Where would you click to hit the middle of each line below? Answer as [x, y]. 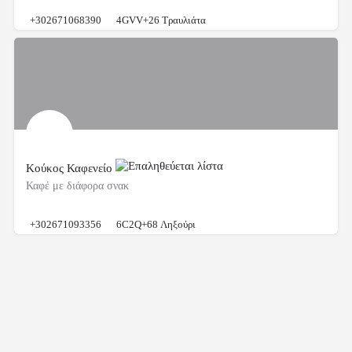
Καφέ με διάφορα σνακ [77, 185]
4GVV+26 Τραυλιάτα [161, 20]
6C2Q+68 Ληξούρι [156, 224]
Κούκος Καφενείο [71, 168]
